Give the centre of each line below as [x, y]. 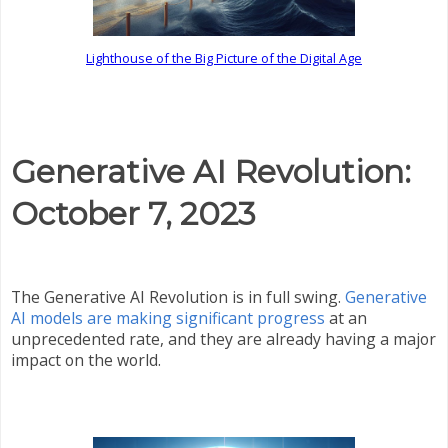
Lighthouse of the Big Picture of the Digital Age [224, 58]
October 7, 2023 [133, 213]
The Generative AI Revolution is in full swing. [178, 297]
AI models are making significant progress [168, 318]
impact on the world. [86, 360]
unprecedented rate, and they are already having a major [223, 339]
